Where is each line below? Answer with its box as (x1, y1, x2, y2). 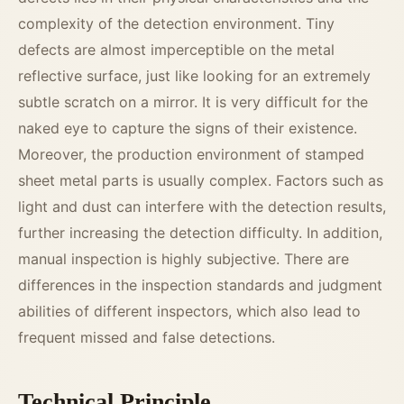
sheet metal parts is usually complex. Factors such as (18, 171, 383, 190)
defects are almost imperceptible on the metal (18, 41, 335, 60)
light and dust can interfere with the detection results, (18, 197, 386, 216)
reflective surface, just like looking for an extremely (18, 67, 371, 86)
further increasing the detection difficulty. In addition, (18, 224, 382, 243)
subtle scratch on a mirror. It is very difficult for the (18, 93, 368, 112)
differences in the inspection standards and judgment (18, 276, 382, 295)
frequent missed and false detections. (18, 328, 275, 347)
